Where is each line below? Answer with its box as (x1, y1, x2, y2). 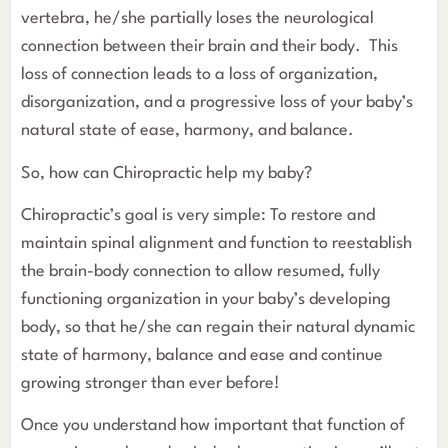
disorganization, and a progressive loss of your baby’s (21, 94, 413, 112)
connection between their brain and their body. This (21, 38, 398, 56)
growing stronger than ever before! (21, 374, 280, 392)
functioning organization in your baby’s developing (21, 290, 391, 308)
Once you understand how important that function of (21, 417, 405, 435)
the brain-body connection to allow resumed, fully (21, 262, 380, 280)
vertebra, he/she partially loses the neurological (21, 10, 374, 28)
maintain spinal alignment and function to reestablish (21, 234, 416, 252)
